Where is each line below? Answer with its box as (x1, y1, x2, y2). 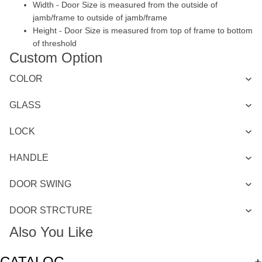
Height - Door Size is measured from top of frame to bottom (33, 26, 253, 36)
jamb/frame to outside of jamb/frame (33, 13, 167, 23)
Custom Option (9, 50, 102, 66)
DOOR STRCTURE (9, 205, 92, 216)
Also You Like (9, 224, 93, 240)
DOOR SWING (9, 179, 71, 189)
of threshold (33, 39, 77, 49)
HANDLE (9, 153, 49, 163)
